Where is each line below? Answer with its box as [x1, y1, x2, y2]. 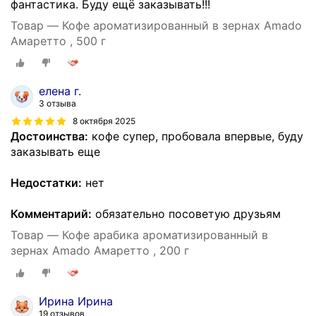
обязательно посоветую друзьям [92, 207, 281, 221]
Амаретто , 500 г [11, 33, 106, 48]
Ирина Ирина [39, 294, 113, 308]
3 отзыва [39, 98, 76, 109]
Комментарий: [11, 207, 92, 221]
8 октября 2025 [73, 116, 135, 127]
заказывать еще [11, 145, 100, 159]
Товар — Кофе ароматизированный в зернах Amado [11, 18, 302, 32]
